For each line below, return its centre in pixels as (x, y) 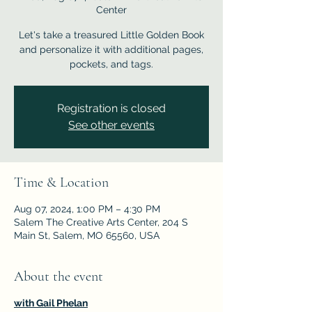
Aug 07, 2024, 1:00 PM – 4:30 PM (87, 209)
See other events (111, 125)
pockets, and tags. (111, 64)
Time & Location (61, 182)
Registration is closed (111, 108)
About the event (58, 276)
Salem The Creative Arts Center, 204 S (101, 222)
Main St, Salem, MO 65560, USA (87, 235)
